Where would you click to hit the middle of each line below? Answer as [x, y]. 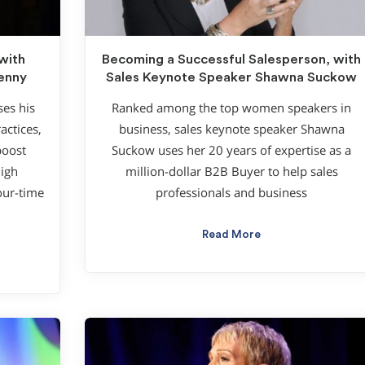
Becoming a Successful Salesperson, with [231, 59]
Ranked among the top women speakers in [231, 108]
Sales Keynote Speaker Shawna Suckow [231, 77]
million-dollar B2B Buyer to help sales [231, 172]
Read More [231, 235]
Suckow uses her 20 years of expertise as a [231, 151]
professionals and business [231, 193]
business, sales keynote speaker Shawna [231, 130]
